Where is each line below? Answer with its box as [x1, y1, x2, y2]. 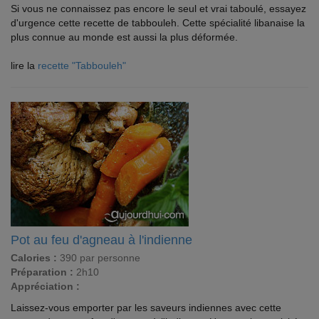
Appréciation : [11, 281, 80, 292]
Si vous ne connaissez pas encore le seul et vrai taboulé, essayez [11, 3, 306, 14]
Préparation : [11, 266, 73, 278]
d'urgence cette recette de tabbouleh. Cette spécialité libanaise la [11, 17, 305, 28]
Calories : [11, 252, 57, 263]
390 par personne [57, 252, 140, 263]
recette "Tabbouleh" [38, 60, 126, 71]
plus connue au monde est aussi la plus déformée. [11, 31, 238, 43]
